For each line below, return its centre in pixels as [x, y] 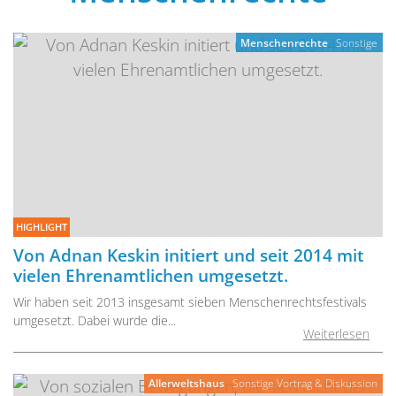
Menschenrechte [285, 42]
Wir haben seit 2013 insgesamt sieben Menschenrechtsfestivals [190, 302]
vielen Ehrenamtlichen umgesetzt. [151, 276]
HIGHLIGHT [41, 227]
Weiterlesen [336, 333]
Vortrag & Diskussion [327, 384]
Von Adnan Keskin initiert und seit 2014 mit [189, 255]
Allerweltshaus [187, 384]
